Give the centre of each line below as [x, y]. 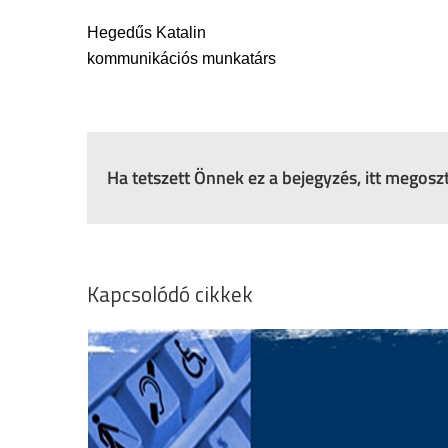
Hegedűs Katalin [146, 32]
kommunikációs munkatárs [181, 58]
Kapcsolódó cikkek [170, 294]
